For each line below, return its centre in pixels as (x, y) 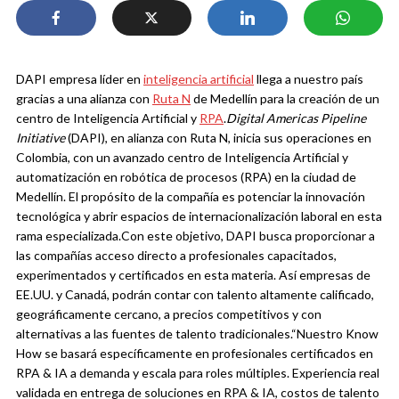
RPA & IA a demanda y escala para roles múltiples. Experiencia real (198, 373)
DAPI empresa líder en (80, 79)
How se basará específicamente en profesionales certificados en (195, 354)
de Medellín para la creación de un (285, 99)
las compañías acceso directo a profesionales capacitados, (176, 256)
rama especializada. (69, 236)
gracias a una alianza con (84, 99)
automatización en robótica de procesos (127, 177)
